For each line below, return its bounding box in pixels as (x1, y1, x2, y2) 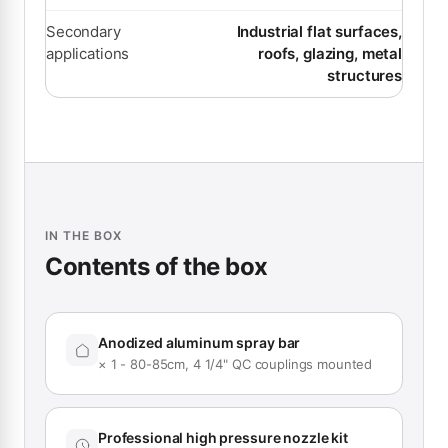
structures (327, 66, 402, 86)
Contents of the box (45, 252, 268, 282)
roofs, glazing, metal (257, 44, 402, 64)
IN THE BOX (45, 228, 122, 244)
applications (46, 44, 130, 64)
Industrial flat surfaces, (236, 22, 402, 42)
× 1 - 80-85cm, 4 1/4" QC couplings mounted (98, 356, 373, 373)
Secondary (46, 22, 121, 42)
